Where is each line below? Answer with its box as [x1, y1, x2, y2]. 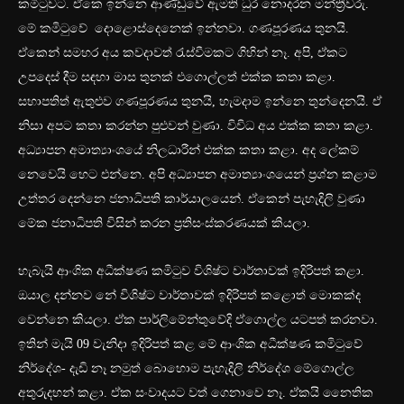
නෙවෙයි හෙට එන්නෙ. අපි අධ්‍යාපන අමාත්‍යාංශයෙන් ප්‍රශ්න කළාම [18, 168, 377, 182]
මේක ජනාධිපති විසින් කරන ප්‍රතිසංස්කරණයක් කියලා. [18, 216, 310, 231]
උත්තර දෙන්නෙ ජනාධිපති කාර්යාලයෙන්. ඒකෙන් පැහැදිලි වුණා [18, 192, 365, 207]
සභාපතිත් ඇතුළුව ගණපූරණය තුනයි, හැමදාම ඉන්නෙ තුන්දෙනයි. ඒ [18, 95, 381, 109]
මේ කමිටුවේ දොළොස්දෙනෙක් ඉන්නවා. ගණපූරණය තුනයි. [18, 22, 349, 36]
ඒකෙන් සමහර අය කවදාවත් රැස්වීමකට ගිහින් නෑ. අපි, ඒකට [18, 46, 347, 60]
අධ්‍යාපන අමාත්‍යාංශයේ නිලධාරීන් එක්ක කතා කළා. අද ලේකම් [18, 143, 359, 158]
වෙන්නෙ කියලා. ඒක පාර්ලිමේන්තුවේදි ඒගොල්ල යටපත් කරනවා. [18, 313, 378, 327]
